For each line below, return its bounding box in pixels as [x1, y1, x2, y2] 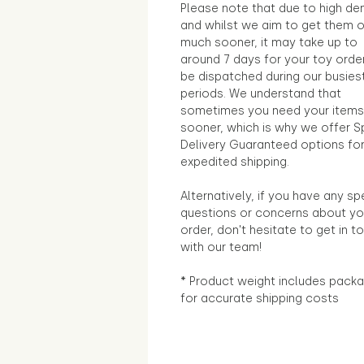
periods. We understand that [180, 86, 341, 101]
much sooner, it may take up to [180, 35, 357, 50]
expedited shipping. [180, 154, 289, 169]
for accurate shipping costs [180, 291, 339, 305]
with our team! [180, 240, 262, 254]
